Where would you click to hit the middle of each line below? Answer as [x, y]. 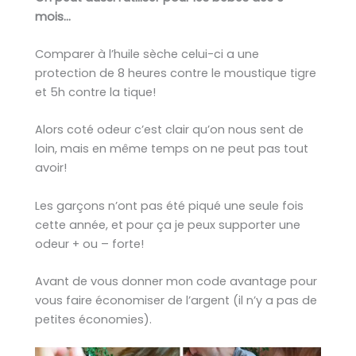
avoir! [51, 168]
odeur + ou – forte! [89, 244]
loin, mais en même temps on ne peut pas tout [172, 149]
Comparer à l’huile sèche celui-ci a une [147, 54]
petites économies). [93, 319]
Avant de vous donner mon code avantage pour [176, 281]
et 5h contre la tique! [95, 92]
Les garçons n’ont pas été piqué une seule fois [169, 205]
